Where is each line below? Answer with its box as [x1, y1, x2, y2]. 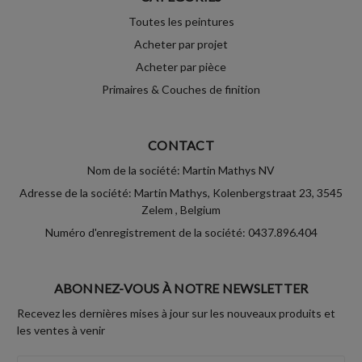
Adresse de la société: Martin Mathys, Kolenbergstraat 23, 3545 [19, 185, 343, 200]
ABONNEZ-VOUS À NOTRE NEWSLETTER [53, 280, 309, 296]
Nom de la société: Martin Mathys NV [87, 162, 275, 177]
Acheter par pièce [136, 59, 226, 74]
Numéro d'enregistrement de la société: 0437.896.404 [44, 225, 318, 239]
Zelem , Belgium [141, 202, 221, 217]
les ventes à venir [17, 322, 105, 337]
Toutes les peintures [128, 14, 234, 28]
